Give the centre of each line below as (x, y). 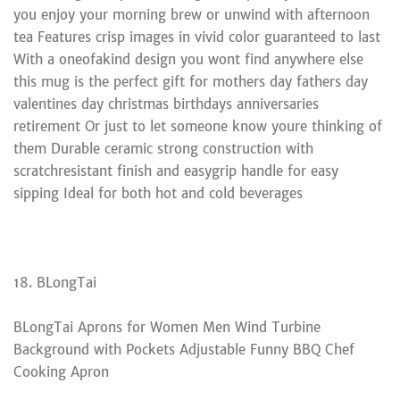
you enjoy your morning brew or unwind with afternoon (192, 14)
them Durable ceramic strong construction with (163, 148)
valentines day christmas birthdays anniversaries (166, 104)
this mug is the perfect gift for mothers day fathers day (191, 81)
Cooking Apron (61, 371)
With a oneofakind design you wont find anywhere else (188, 59)
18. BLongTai (55, 282)
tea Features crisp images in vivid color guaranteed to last (197, 37)
